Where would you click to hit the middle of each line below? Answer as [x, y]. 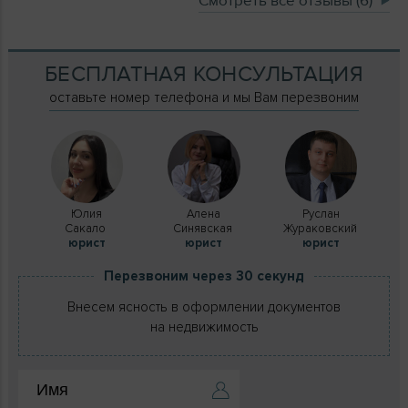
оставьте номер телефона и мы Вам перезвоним [204, 97]
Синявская [204, 228]
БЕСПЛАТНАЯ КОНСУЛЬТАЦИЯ [204, 74]
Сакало [87, 228]
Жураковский [321, 228]
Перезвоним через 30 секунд [204, 275]
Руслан [321, 214]
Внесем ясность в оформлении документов [204, 306]
